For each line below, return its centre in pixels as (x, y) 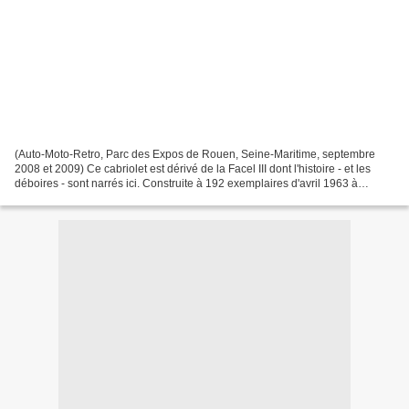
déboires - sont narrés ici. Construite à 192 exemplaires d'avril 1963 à (186, 183)
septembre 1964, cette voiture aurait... (108, 198)
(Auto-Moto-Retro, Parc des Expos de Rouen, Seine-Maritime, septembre (195, 154)
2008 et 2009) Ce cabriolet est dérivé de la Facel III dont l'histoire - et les (193, 168)
